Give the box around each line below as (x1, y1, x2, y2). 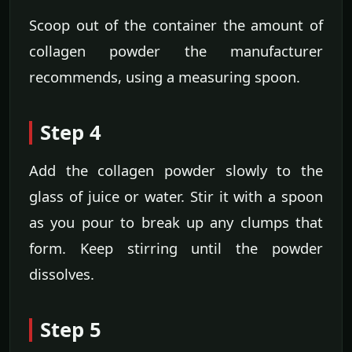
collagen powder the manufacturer (29, 41, 323, 61)
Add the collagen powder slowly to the (29, 160, 323, 181)
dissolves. (29, 264, 94, 284)
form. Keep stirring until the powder (29, 238, 323, 258)
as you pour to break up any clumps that (29, 212, 323, 233)
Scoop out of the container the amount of (29, 15, 323, 35)
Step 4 (40, 119, 101, 147)
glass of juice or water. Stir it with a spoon (29, 186, 323, 207)
